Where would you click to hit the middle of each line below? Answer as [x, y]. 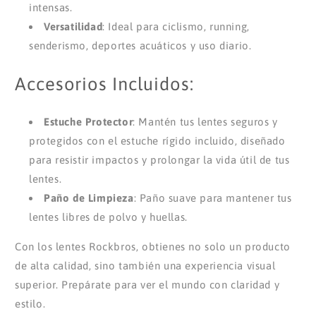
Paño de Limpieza [89, 198]
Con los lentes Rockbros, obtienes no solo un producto [153, 247]
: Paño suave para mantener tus [213, 198]
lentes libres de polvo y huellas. [108, 217]
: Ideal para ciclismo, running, [176, 26]
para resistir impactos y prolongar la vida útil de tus [159, 160]
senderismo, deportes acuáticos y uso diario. [140, 45]
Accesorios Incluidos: [104, 83]
